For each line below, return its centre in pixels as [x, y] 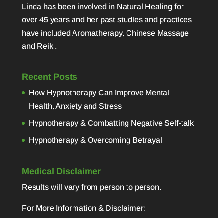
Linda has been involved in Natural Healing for [103, 6]
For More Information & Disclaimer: [84, 208]
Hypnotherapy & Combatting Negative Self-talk [111, 123]
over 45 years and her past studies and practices [107, 19]
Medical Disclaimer [61, 172]
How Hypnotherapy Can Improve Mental [99, 93]
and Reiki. [39, 46]
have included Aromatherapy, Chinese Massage [105, 33]
